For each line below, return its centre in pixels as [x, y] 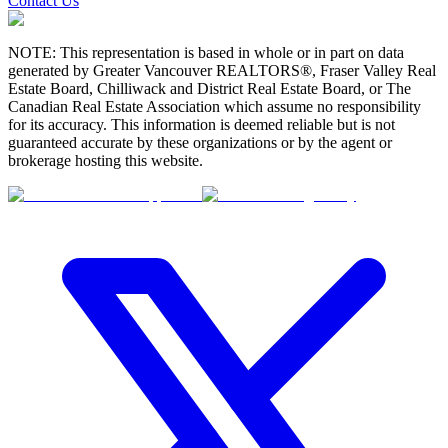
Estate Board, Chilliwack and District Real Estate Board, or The [209, 89]
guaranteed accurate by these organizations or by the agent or [200, 143]
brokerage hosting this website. [105, 161]
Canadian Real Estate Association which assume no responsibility [214, 107]
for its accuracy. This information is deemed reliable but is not [201, 125]
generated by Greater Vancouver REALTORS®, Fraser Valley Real [222, 71]
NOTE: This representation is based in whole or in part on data [206, 53]
